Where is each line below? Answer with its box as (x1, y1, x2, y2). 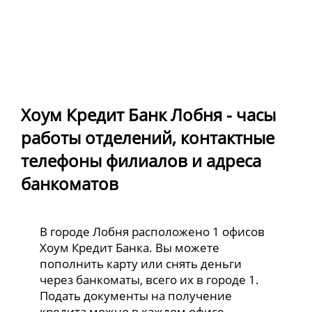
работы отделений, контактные (21, 126, 274, 150)
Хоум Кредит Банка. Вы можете (40, 239, 220, 256)
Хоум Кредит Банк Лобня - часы (21, 103, 276, 127)
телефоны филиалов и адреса (21, 149, 261, 173)
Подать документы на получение (40, 287, 233, 304)
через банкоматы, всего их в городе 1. (40, 271, 260, 288)
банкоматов (21, 172, 118, 196)
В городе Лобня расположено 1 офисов (40, 223, 265, 240)
